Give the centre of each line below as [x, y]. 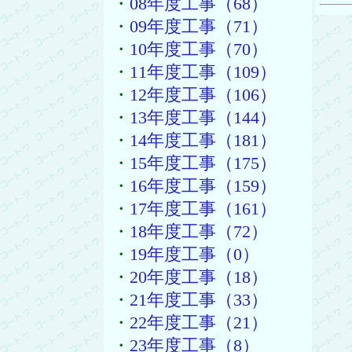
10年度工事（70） [198, 49]
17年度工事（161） [203, 209]
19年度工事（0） [194, 255]
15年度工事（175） [203, 163]
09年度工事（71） [198, 27]
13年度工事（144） [203, 118]
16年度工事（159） [203, 186]
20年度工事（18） [198, 277]
